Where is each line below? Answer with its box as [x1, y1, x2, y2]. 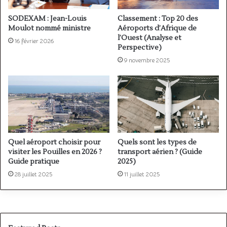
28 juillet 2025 [15, 170, 52, 178]
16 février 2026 [15, 36, 54, 45]
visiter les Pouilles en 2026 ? [8, 147, 102, 157]
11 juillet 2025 [124, 170, 160, 178]
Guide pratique [8, 157, 59, 166]
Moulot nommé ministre [8, 23, 91, 33]
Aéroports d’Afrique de [118, 23, 197, 33]
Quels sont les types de [118, 137, 197, 147]
